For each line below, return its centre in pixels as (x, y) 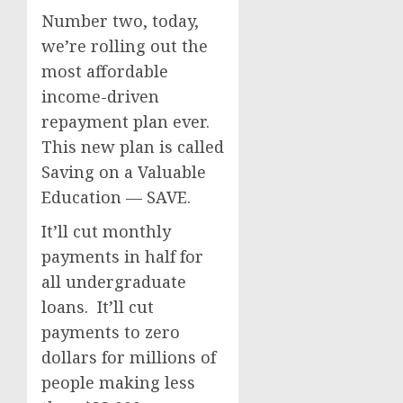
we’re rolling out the (125, 46)
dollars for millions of (129, 357)
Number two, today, (120, 21)
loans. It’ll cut (98, 307)
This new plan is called (133, 147)
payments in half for (122, 256)
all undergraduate (114, 282)
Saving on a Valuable (124, 172)
